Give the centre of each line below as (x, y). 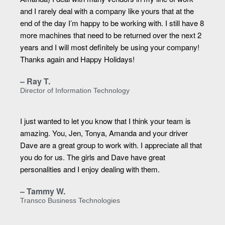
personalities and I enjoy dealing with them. (90, 169)
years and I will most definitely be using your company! (110, 47)
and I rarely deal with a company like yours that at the (107, 11)
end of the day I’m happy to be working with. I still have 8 (112, 23)
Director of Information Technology (75, 91)
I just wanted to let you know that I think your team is (105, 121)
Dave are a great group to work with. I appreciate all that (111, 145)
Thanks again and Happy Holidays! (77, 59)
